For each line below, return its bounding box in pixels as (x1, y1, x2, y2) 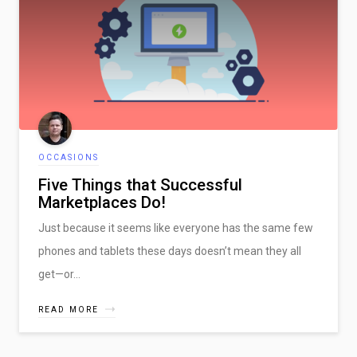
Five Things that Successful (38, 175, 242, 194)
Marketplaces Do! (38, 192, 166, 212)
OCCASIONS (38, 151, 100, 163)
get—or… (38, 267, 80, 280)
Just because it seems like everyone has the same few (38, 221, 313, 234)
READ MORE (38, 304, 100, 315)
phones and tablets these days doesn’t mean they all (38, 244, 301, 257)
